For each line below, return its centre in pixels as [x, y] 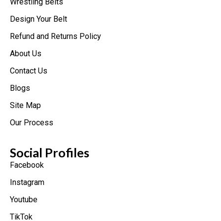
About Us [26, 53]
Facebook [27, 165]
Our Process [32, 122]
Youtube [24, 200]
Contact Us [29, 71]
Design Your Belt [38, 19]
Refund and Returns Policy [55, 36]
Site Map [25, 105]
